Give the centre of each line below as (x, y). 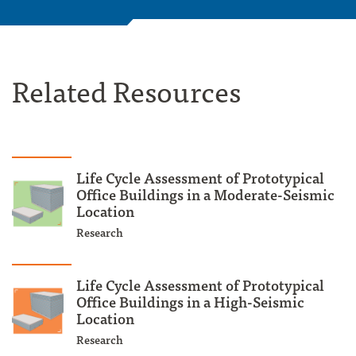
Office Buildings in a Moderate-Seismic (205, 194)
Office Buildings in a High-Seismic (190, 301)
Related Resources (126, 90)
